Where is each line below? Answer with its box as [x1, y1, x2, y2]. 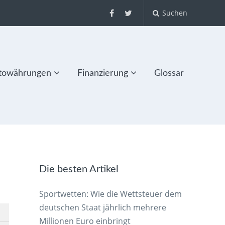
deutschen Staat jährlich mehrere [39, 201, 167, 213]
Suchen [160, 8, 188, 18]
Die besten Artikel [39, 164, 119, 174]
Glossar [154, 69, 184, 78]
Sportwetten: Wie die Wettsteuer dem [39, 188, 182, 199]
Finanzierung [77, 69, 128, 78]
